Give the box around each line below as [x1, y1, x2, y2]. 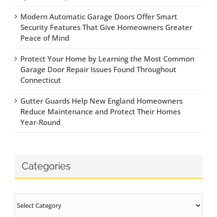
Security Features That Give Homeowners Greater [20, 22, 192, 32]
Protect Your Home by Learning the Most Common [20, 54, 194, 64]
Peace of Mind [20, 33, 69, 43]
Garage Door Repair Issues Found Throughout [20, 64, 176, 75]
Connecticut [20, 75, 61, 85]
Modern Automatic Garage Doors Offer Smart [20, 12, 177, 22]
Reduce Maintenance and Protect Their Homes [20, 107, 181, 117]
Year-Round [20, 117, 61, 127]
